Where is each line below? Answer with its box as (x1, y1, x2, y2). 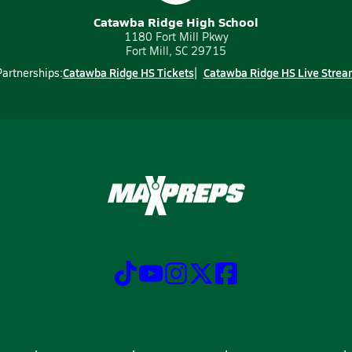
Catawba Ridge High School (93, 13, 258, 31)
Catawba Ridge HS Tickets (62, 64, 194, 80)
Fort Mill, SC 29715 (126, 43, 226, 58)
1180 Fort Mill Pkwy (123, 29, 229, 44)
